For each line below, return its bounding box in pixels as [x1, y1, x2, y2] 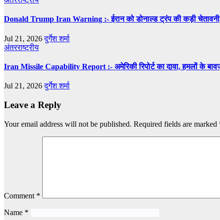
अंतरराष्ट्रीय [4, 43, 39, 52]
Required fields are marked [134, 119, 219, 128]
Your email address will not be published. [4, 119, 132, 128]
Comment [4, 191, 36, 200]
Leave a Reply [4, 99, 61, 110]
